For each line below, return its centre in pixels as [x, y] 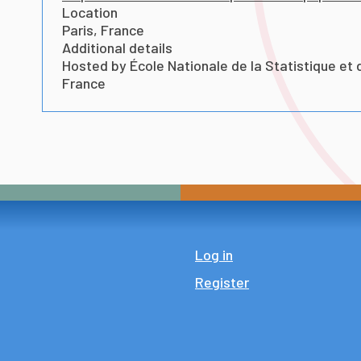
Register [222, 282]
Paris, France [103, 30]
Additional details [117, 48]
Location [89, 12]
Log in [214, 255]
